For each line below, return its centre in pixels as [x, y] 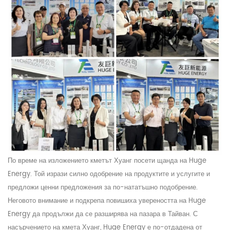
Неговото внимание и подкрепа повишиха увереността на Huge [107, 201]
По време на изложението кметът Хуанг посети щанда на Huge [107, 161]
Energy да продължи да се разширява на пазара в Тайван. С [103, 215]
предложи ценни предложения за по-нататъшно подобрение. [103, 188]
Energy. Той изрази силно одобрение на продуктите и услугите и [109, 175]
